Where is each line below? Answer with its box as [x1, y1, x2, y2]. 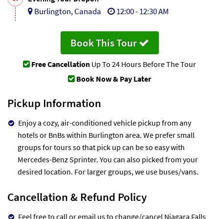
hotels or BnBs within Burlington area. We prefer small [18, 130, 195, 140]
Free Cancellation [31, 59, 90, 69]
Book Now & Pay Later [76, 73, 151, 84]
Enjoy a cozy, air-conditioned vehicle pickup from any [18, 117, 191, 128]
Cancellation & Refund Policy [7, 189, 147, 204]
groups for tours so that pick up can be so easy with [18, 142, 185, 152]
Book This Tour [70, 36, 139, 49]
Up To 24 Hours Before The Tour [90, 59, 196, 69]
